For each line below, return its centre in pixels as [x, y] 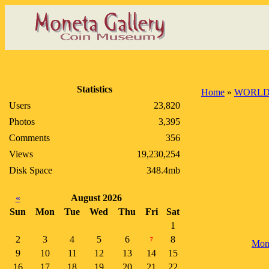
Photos [22, 122]
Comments [29, 138]
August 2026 [96, 198]
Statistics [95, 89]
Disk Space [31, 170]
